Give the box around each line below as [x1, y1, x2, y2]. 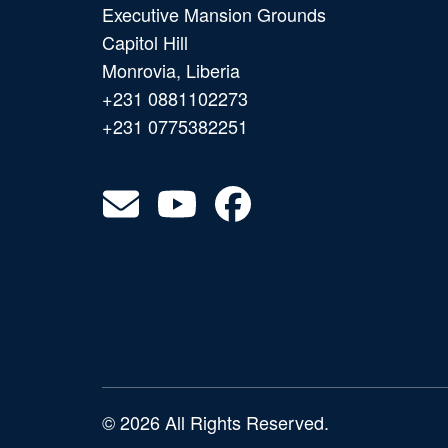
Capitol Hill [102, 28, 188, 55]
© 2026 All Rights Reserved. [102, 409, 329, 436]
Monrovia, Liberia [102, 56, 240, 83]
